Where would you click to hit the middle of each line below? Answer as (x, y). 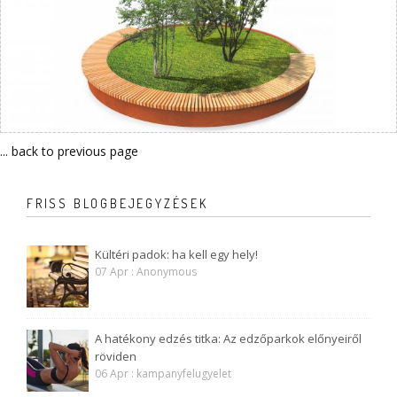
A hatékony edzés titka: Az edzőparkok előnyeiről (228, 339)
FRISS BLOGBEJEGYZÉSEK (117, 204)
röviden (116, 357)
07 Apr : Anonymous (146, 272)
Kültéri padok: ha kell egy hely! (176, 255)
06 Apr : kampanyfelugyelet (163, 374)
